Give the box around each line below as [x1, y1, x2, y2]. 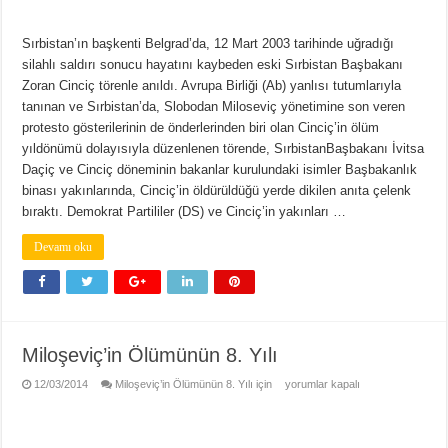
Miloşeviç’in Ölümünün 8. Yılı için [115, 378, 273, 391]
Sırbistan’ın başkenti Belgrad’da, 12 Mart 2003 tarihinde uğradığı [22, 36, 395, 52]
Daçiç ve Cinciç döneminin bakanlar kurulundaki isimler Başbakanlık [22, 162, 418, 178]
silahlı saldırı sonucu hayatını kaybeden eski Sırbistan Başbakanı [22, 57, 404, 73]
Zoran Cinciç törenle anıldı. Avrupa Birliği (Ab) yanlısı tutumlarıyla [22, 78, 402, 94]
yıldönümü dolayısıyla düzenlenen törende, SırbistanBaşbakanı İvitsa [22, 141, 425, 157]
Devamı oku [34, 240, 93, 255]
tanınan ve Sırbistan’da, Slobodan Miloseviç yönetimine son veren [22, 99, 406, 115]
